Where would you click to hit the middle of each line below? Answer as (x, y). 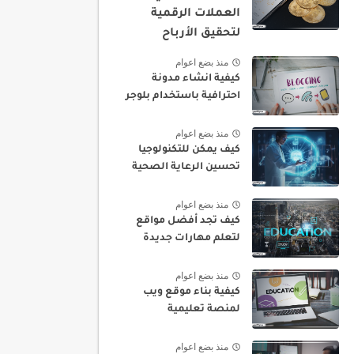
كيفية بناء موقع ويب (192, 292)
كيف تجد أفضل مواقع (188, 221)
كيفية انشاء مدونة (196, 79)
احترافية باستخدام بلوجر (183, 96)
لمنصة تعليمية (204, 310)
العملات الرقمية (196, 14)
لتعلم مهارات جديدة (192, 239)
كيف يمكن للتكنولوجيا (189, 150)
